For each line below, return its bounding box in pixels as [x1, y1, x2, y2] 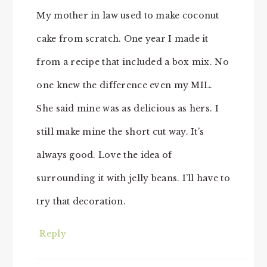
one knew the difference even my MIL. [36, 80, 213, 91]
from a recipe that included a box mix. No [36, 57, 229, 68]
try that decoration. [36, 196, 126, 207]
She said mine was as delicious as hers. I [36, 103, 219, 114]
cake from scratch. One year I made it [36, 33, 209, 45]
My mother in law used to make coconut [36, 10, 219, 21]
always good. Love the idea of [36, 150, 172, 161]
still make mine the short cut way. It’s [36, 126, 204, 138]
